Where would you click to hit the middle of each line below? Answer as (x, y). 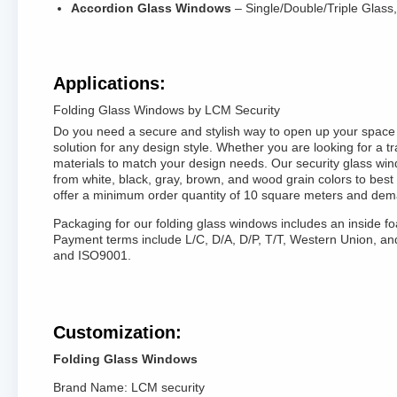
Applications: (109, 83)
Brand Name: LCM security (129, 387)
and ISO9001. (92, 255)
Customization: (117, 332)
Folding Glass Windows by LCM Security (167, 110)
